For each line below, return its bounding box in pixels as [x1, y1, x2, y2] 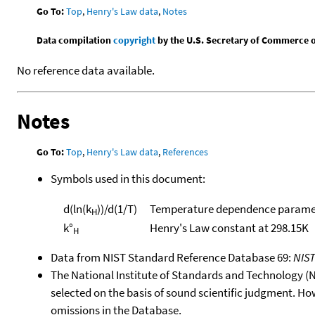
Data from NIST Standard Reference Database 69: [51, 250, 293, 266]
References [162, 146, 209, 159]
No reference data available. [17, 63, 155, 79]
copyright [113, 34, 156, 47]
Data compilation [37, 34, 114, 47]
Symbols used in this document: [51, 170, 205, 186]
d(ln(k [63, 200, 91, 217]
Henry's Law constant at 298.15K [149, 219, 309, 236]
